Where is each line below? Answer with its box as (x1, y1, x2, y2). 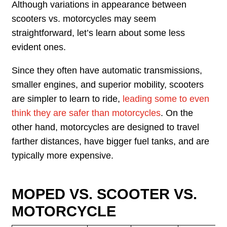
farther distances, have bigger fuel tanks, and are (12, 136, 210, 146)
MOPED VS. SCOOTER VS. (12, 186, 198, 203)
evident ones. (12, 42, 66, 53)
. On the (161, 107, 194, 118)
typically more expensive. (12, 150, 114, 161)
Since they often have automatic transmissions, (12, 65, 203, 75)
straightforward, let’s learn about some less (12, 28, 185, 39)
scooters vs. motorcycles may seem (12, 14, 157, 24)
